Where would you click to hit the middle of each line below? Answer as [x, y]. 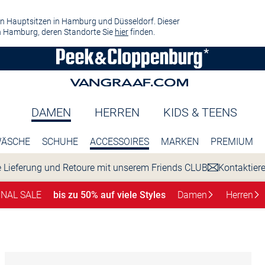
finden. [142, 32]
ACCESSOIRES [119, 142]
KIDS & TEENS [200, 112]
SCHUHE [60, 142]
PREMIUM [232, 142]
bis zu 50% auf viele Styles [109, 195]
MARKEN [180, 142]
